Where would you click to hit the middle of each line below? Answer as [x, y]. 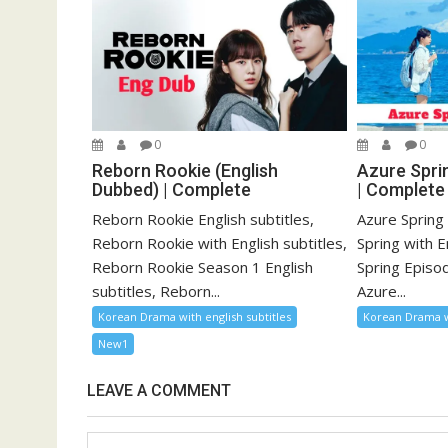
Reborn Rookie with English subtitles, [219, 243]
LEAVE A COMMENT [159, 391]
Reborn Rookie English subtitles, [203, 219]
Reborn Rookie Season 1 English [202, 267]
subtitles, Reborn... [156, 291]
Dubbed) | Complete [171, 190]
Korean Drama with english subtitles [194, 317]
